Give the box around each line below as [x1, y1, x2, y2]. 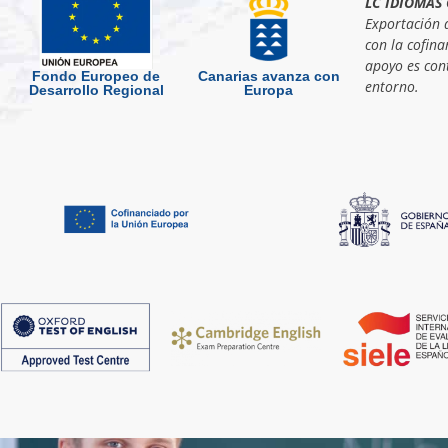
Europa [244, 82, 294, 99]
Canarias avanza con [197, 68, 340, 85]
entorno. [364, 76, 419, 96]
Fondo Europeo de [32, 68, 161, 85]
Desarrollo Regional [28, 82, 164, 99]
